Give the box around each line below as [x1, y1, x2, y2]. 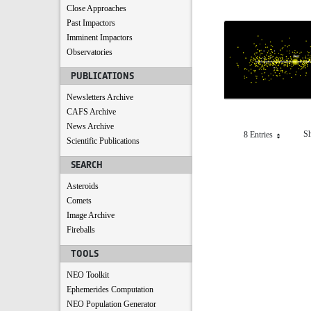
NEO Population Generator [67, 299, 156, 309]
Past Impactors [67, 18, 115, 28]
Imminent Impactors [67, 33, 133, 42]
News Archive [67, 121, 114, 131]
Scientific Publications [67, 136, 140, 146]
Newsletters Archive [67, 92, 133, 102]
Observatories [67, 47, 112, 57]
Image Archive [67, 210, 115, 220]
